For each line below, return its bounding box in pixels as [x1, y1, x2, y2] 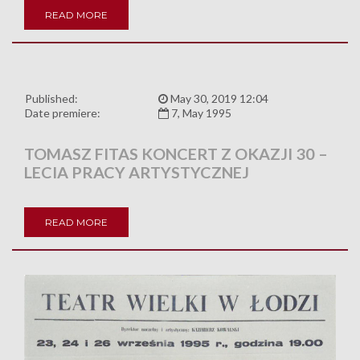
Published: [25, 91, 78, 105]
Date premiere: [25, 105, 100, 120]
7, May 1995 [169, 105, 231, 120]
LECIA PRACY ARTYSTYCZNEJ [24, 162, 249, 182]
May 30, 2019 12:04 [168, 91, 268, 105]
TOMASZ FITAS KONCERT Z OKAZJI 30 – [24, 143, 328, 163]
